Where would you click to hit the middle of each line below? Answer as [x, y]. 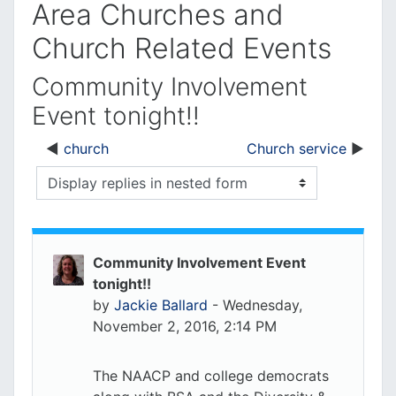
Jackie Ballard [161, 305]
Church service [297, 148]
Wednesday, [263, 305]
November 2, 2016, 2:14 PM [185, 326]
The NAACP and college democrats [211, 376]
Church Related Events [182, 48]
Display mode [82, 193]
